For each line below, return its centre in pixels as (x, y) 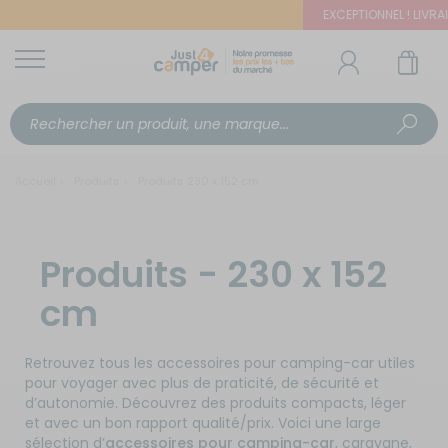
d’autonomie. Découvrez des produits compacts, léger (215, 403)
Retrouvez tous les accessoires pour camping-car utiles (220, 363)
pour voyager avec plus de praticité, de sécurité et (202, 383)
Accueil (35, 181)
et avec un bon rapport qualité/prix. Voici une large (203, 423)
